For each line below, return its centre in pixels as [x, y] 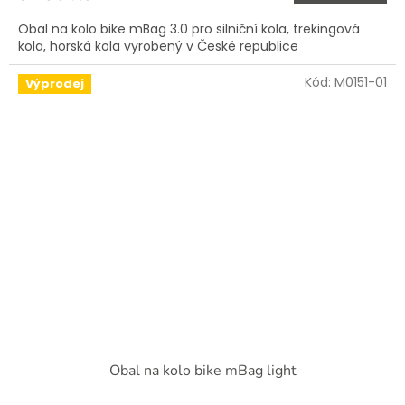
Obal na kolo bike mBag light [202, 371]
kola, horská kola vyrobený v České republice [160, 47]
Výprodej [55, 84]
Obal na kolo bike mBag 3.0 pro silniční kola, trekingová [189, 29]
